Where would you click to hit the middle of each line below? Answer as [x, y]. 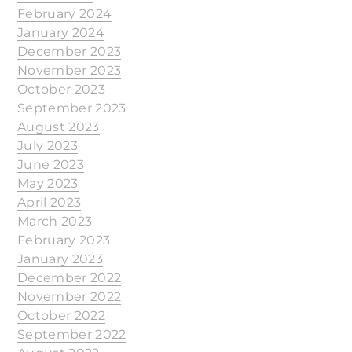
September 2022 [72, 334]
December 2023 [70, 51]
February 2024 [65, 14]
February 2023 [64, 240]
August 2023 [59, 127]
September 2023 [72, 108]
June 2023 [51, 165]
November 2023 [70, 70]
